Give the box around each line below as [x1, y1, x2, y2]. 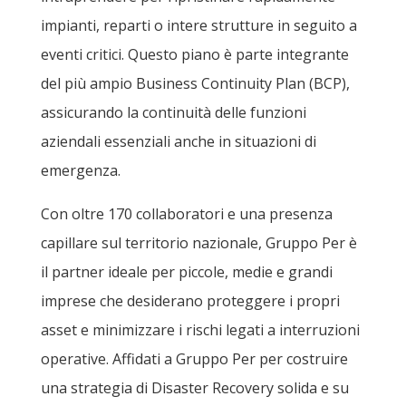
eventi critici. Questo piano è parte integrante [40, 44, 349, 64]
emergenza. [40, 160, 121, 180]
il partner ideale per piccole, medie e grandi [40, 262, 333, 282]
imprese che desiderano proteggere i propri [40, 291, 340, 311]
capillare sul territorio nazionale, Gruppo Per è [40, 233, 357, 253]
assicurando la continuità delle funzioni [40, 102, 306, 122]
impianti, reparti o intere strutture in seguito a [40, 15, 357, 35]
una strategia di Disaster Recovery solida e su [40, 378, 349, 398]
